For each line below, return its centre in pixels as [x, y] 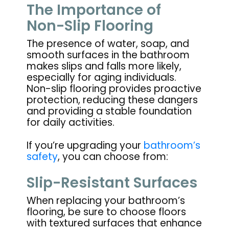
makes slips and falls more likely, [104, 66]
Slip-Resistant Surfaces [112, 183]
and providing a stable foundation [109, 111]
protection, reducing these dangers [112, 100]
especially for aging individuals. [102, 77]
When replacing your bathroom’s [106, 201]
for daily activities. [71, 122]
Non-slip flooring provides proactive [114, 88]
